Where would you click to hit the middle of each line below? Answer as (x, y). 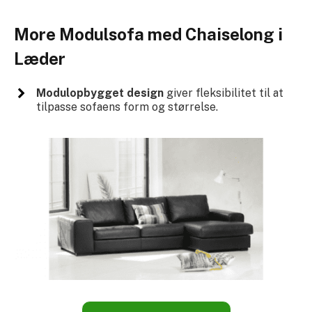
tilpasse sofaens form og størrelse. (127, 107)
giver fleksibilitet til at (223, 93)
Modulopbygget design (100, 93)
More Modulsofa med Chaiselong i (148, 34)
